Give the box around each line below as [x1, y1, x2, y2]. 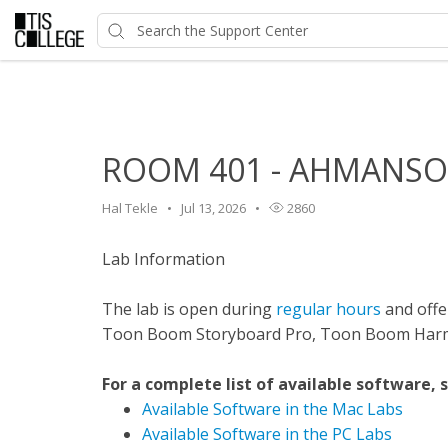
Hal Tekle [102, 199, 158, 217]
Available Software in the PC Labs [142, 423, 392, 445]
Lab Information [102, 248, 225, 270]
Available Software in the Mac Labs [142, 398, 403, 420]
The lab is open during [102, 298, 276, 320]
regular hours [276, 298, 381, 320]
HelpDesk [152, 80, 214, 98]
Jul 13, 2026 [181, 199, 246, 217]
